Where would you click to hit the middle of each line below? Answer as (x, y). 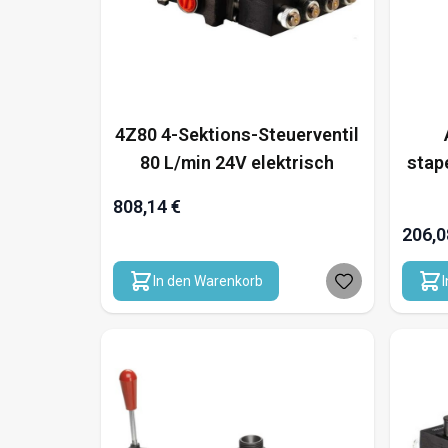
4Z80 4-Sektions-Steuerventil (237, 134)
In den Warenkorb (207, 280)
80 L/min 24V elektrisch (237, 162)
